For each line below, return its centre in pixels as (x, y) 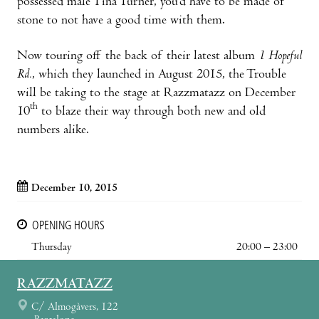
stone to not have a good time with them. (121, 21)
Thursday (52, 247)
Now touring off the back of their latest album (138, 56)
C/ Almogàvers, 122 (75, 307)
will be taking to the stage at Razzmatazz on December (156, 93)
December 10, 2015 (74, 188)
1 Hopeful (280, 56)
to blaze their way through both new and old (152, 112)
